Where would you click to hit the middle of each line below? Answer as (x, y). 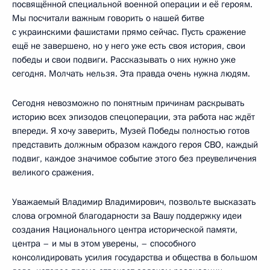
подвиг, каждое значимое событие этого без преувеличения (134, 158)
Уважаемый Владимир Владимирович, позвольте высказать (134, 202)
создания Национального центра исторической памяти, (125, 229)
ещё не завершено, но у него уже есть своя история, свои (129, 46)
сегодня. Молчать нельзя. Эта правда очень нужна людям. (131, 73)
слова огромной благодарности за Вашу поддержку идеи (127, 215)
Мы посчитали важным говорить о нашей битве (108, 18)
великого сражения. (53, 172)
